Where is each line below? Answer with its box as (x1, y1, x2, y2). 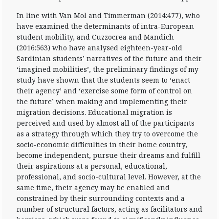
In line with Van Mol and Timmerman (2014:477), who (17, 11, 200, 20)
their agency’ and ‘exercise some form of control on (17, 86, 192, 95)
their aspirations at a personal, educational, (17, 161, 167, 171)
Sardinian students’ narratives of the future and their (17, 54, 202, 63)
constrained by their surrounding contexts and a (17, 194, 185, 203)
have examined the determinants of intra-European (17, 22, 194, 31)
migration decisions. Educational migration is (17, 108, 172, 117)
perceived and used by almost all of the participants (17, 118, 195, 128)
